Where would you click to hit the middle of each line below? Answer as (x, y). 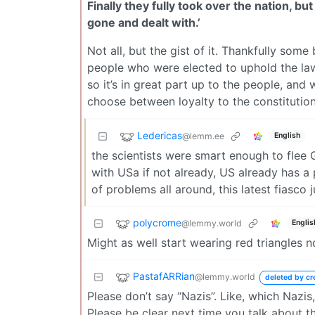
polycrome (157, 222)
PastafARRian (164, 276)
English (287, 136)
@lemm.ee (203, 136)
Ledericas (160, 135)
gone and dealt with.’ (144, 22)
